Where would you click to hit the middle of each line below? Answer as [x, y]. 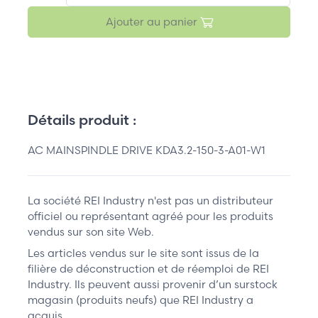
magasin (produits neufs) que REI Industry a [141, 300]
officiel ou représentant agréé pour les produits [150, 216]
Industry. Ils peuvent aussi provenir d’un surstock [153, 285]
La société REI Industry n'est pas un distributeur [150, 201]
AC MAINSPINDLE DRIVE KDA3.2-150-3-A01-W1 [147, 150]
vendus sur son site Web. [91, 232]
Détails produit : [82, 120]
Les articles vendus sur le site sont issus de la [143, 253]
